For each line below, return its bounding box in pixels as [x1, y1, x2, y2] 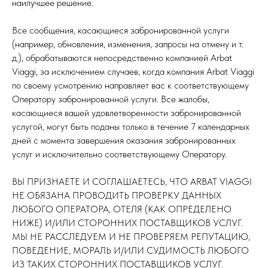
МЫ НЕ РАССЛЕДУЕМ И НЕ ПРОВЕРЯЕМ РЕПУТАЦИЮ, [12, 231, 250, 242]
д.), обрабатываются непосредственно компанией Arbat [12, 52, 232, 63]
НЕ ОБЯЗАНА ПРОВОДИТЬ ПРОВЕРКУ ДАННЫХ [12, 190, 221, 201]
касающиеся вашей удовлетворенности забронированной [12, 107, 241, 118]
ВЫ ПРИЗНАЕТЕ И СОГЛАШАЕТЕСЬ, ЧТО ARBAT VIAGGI [12, 176, 252, 187]
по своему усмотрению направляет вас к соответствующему [12, 80, 249, 91]
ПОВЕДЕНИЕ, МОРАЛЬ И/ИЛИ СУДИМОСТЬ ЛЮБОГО [12, 245, 249, 256]
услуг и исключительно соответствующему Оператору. [12, 148, 227, 160]
